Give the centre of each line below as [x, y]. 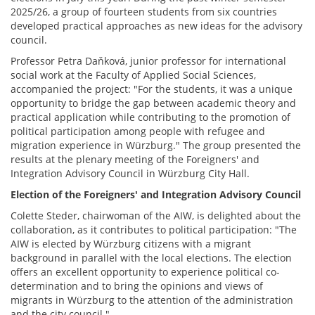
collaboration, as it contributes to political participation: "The [154, 230]
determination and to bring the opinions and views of [137, 286]
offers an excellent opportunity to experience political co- [145, 272]
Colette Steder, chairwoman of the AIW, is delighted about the [156, 216]
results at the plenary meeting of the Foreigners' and [135, 159]
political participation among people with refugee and [138, 131]
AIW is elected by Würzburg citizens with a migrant [131, 244]
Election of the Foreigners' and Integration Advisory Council [156, 194]
